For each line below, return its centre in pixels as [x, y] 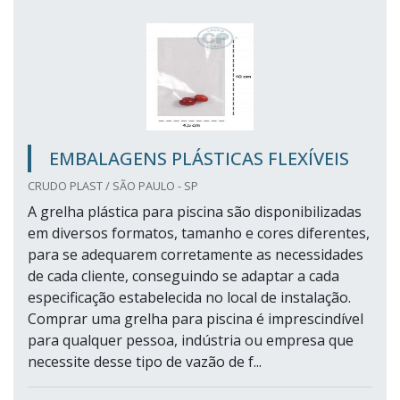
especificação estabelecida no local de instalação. [189, 298]
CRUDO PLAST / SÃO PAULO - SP [113, 186]
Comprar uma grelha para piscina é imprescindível [196, 319]
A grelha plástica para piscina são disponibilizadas [195, 212]
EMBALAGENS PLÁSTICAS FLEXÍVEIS [199, 159]
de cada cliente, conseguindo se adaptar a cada [183, 276]
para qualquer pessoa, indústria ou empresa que [191, 341]
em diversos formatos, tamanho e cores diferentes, [199, 233]
